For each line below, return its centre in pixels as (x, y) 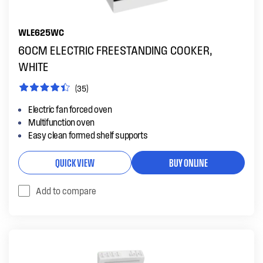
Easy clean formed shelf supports (88, 135)
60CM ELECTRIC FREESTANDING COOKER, (115, 50)
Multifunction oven (61, 122)
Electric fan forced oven (70, 109)
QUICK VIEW (75, 162)
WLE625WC (41, 32)
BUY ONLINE (188, 162)
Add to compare (66, 190)
